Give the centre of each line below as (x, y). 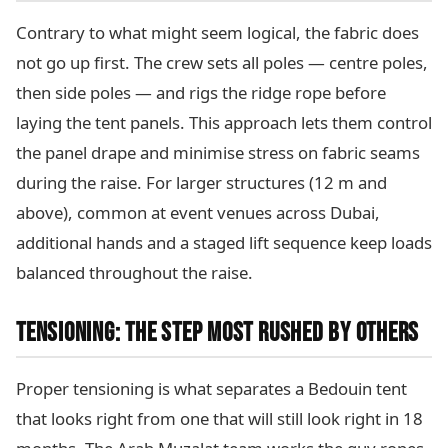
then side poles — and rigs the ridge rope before (201, 93)
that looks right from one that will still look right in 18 (219, 419)
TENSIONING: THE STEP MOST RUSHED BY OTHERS (218, 334)
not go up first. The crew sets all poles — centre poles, (222, 63)
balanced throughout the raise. (134, 273)
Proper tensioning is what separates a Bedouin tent (211, 389)
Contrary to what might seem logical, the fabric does (217, 33)
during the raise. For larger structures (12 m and (201, 183)
